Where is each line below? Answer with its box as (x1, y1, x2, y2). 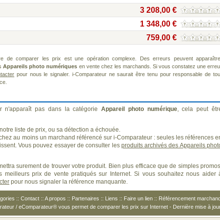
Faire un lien (124, 195, 153, 201)
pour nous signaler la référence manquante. (9, 178, 128, 185)
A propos (45, 195, 66, 201)
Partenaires (72, 195, 99, 201)
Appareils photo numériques (3, 63, 78, 69)
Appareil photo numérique (101, 106, 177, 112)
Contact (21, 195, 39, 201)
